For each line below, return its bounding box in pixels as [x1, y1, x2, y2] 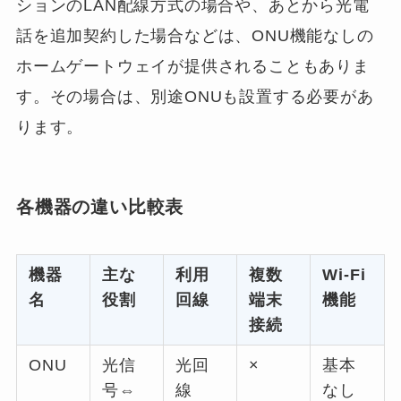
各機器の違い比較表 [15, 196, 184, 217]
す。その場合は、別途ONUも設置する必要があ [15, 87, 374, 106]
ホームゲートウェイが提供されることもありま [15, 56, 370, 75]
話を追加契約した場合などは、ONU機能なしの [15, 26, 374, 45]
